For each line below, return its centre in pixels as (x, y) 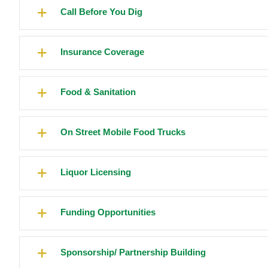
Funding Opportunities (108, 212)
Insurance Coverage (102, 52)
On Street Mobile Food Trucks (123, 132)
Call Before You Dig (101, 12)
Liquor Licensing (96, 172)
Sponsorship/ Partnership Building (133, 252)
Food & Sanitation (98, 92)
